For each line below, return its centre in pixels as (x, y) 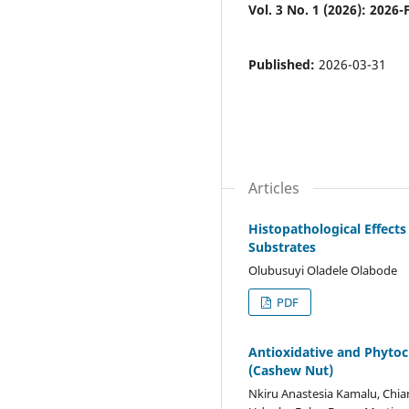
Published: (283, 65)
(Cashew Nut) (291, 371)
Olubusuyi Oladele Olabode (323, 271)
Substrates (282, 247)
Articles (274, 189)
